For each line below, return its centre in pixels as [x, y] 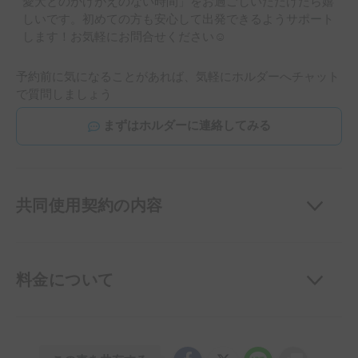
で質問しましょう [64, 95]
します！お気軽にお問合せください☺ [124, 38]
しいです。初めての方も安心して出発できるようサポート [178, 20]
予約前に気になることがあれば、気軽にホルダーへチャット [178, 78]
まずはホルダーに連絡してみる [187, 126]
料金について [65, 280]
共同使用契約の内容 [89, 206]
